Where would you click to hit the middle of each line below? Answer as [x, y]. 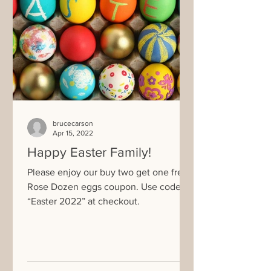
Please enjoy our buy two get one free [108, 172]
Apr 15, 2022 [73, 133]
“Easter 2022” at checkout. [83, 201]
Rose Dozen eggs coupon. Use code [104, 186]
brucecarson [73, 123]
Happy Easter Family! [89, 152]
